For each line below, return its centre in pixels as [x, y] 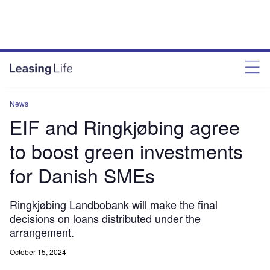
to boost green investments [126, 151]
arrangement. [42, 232]
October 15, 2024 [38, 251]
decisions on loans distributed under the [105, 218]
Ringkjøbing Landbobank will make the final [114, 204]
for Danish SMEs [82, 175]
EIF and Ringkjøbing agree [125, 127]
